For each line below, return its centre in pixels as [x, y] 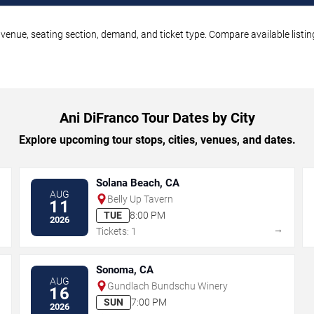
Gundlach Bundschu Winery [168, 286]
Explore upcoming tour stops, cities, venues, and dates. [157, 139]
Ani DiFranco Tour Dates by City [157, 117]
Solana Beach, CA [138, 183]
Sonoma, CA [125, 269]
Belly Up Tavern [141, 199]
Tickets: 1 [117, 231]
